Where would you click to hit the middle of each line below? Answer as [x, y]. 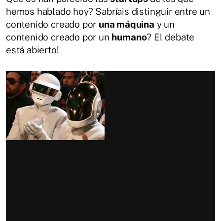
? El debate [171, 37]
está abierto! [33, 50]
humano [129, 37]
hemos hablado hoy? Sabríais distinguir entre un [108, 11]
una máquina [127, 24]
